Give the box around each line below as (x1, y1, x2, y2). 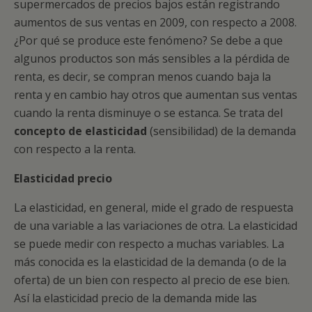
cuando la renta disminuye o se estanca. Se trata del (14, 105, 283, 120)
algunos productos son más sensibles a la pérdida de (14, 51, 290, 66)
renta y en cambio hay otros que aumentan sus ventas (14, 87, 297, 102)
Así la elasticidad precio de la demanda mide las (14, 290, 257, 306)
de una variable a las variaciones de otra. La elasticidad (14, 218, 297, 233)
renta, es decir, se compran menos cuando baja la (14, 69, 271, 84)
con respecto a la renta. (14, 141, 136, 157)
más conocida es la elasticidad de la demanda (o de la (14, 254, 286, 270)
